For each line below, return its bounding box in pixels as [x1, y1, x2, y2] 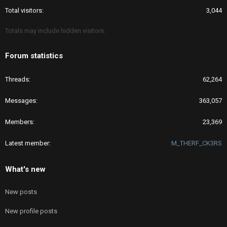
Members [5, 118, 33, 126]
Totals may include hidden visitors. [5, 26, 105, 34]
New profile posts [5, 207, 57, 215]
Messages [5, 96, 36, 104]
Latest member [5, 139, 49, 147]
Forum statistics [5, 51, 63, 60]
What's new [5, 164, 46, 174]
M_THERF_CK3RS [171, 139, 222, 147]
